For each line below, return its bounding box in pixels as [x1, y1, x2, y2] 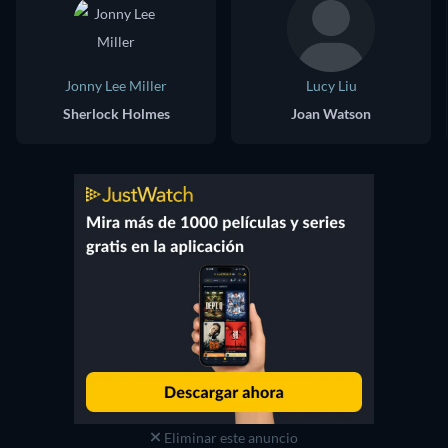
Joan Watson [291, 104, 371, 122]
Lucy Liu [305, 76, 357, 94]
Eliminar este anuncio [160, 428, 298, 446]
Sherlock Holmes [62, 104, 170, 122]
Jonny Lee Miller [65, 76, 167, 94]
